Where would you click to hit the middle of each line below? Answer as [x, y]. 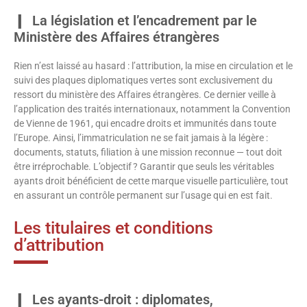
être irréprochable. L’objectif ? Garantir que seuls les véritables [144, 166]
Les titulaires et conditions [113, 228]
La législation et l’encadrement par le [145, 20]
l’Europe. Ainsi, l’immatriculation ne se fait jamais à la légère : [141, 137]
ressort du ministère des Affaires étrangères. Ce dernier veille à [145, 94]
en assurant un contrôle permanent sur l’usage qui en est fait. [143, 195]
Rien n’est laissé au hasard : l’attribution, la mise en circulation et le [153, 65]
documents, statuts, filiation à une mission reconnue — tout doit [148, 152]
